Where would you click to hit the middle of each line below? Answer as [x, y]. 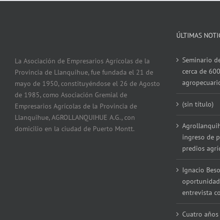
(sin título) [198, 104]
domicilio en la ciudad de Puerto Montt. [75, 128]
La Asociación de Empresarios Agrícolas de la [82, 61]
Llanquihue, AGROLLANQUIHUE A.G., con [75, 117]
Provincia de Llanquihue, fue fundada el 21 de [84, 72]
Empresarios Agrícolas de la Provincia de [76, 106]
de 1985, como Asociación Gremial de [71, 95]
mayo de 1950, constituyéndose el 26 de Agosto [87, 83]
